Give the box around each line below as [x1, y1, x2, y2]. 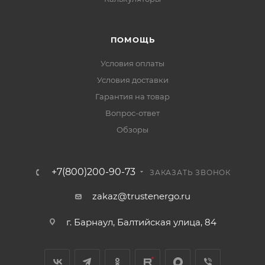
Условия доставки [96, 75, 169, 85]
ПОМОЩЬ [110, 35, 155, 44]
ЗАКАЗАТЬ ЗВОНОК [150, 168, 231, 177]
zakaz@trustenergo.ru [92, 190, 190, 202]
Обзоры [117, 125, 148, 134]
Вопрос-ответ [105, 108, 160, 118]
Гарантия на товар [95, 92, 170, 101]
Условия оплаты [101, 59, 164, 68]
